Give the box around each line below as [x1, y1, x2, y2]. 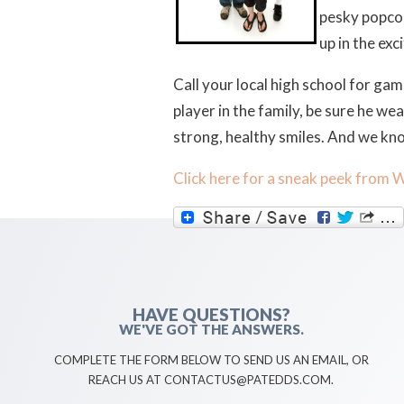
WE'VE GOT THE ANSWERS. [118, 321, 304, 338]
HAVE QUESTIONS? [132, 304, 290, 326]
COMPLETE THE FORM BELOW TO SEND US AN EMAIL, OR [53, 353, 369, 368]
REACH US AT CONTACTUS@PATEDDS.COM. [88, 372, 335, 388]
